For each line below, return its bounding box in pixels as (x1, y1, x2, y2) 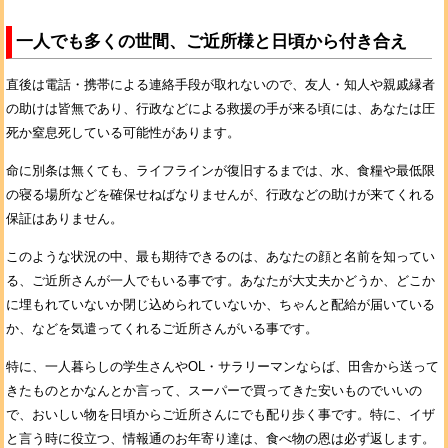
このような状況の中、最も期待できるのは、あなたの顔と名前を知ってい (6, 249, 435, 264)
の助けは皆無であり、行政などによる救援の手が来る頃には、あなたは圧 (6, 101, 435, 116)
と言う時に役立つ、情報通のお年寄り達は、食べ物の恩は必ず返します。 (6, 431, 435, 446)
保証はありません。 (6, 211, 123, 226)
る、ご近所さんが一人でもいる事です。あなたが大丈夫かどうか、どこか (6, 273, 435, 288)
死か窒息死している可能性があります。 (6, 125, 240, 140)
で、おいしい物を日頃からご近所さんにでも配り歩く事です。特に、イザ (6, 407, 435, 422)
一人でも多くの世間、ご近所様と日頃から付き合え (16, 32, 407, 51)
